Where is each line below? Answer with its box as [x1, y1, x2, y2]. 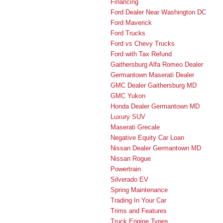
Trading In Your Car [111, 196, 166, 204]
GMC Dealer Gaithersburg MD [111, 81, 197, 89]
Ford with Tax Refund [111, 50, 172, 58]
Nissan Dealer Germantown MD [111, 144, 201, 152]
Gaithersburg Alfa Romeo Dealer [111, 60, 203, 68]
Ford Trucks [111, 29, 145, 37]
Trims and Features [111, 207, 167, 215]
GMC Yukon [111, 92, 145, 100]
